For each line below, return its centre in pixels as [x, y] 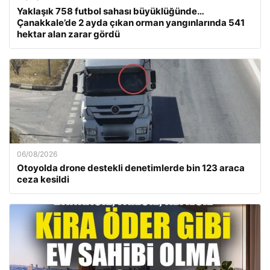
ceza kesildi [43, 179]
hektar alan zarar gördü [68, 34]
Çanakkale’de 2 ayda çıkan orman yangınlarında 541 [131, 23]
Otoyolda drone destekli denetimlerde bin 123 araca [131, 168]
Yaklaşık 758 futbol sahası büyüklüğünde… [110, 11]
